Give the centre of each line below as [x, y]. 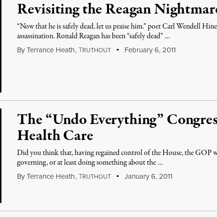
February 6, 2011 [149, 50]
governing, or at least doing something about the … [90, 163]
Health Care [55, 136]
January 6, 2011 [147, 176]
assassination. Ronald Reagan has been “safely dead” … [94, 36]
